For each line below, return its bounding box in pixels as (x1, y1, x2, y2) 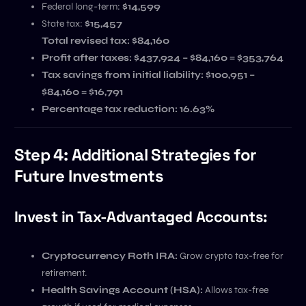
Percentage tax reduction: (41, 103, 178, 115)
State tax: (41, 18, 85, 29)
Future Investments (14, 165, 164, 186)
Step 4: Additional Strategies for (14, 144, 257, 165)
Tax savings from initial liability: (41, 69, 204, 81)
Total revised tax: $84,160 (41, 35, 169, 46)
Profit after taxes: (41, 52, 132, 64)
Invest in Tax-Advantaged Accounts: (14, 207, 268, 227)
